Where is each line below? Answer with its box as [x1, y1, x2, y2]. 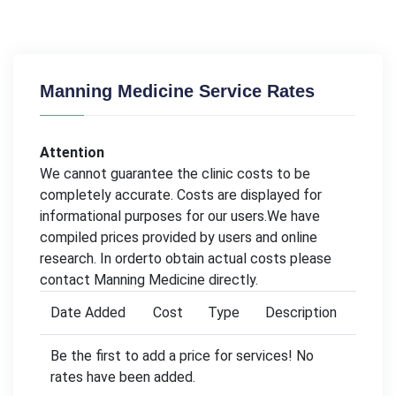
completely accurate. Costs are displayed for [40, 186, 322, 203]
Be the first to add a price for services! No [50, 346, 314, 364]
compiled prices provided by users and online [40, 228, 317, 246]
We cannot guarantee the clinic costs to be [40, 164, 310, 182]
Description [265, 303, 337, 321]
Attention [40, 143, 104, 161]
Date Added [50, 303, 126, 321]
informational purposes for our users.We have [40, 207, 320, 225]
